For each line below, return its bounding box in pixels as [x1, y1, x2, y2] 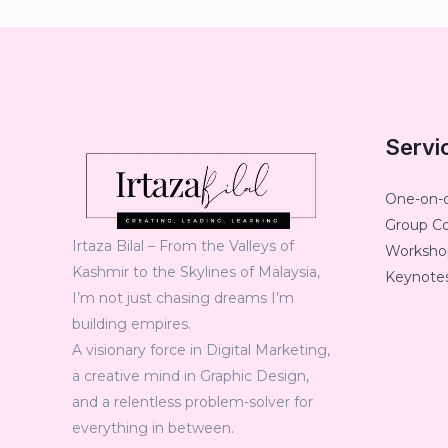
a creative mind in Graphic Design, [72, 366, 309, 385]
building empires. [72, 314, 191, 333]
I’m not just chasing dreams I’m [72, 288, 294, 307]
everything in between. [72, 418, 234, 437]
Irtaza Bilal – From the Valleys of [72, 236, 294, 255]
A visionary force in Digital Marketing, [72, 340, 330, 359]
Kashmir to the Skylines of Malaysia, [72, 262, 320, 281]
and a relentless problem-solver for [72, 392, 313, 411]
